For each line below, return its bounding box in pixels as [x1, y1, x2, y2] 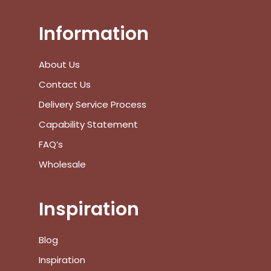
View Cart [104, 6, 145, 19]
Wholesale [39, 158, 86, 171]
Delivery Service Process [39, 98, 146, 111]
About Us [39, 58, 80, 71]
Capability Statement [39, 118, 140, 131]
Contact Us [39, 78, 91, 91]
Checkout [187, 6, 229, 19]
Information [39, 21, 149, 47]
